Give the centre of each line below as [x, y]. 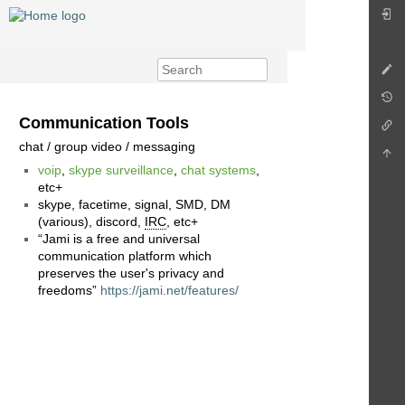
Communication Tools [104, 122]
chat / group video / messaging [107, 147]
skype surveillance [121, 170]
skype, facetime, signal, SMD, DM [134, 205]
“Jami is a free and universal [119, 239]
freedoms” [69, 291]
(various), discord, [91, 222]
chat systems [218, 170]
